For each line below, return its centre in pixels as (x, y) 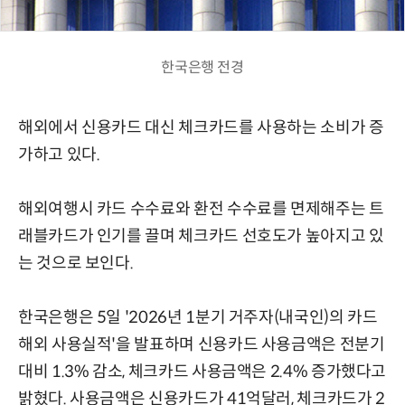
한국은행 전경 (202, 67)
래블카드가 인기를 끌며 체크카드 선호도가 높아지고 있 (201, 235)
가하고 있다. (59, 154)
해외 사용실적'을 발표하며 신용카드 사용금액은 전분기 (202, 344)
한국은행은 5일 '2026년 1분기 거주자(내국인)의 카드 (198, 317)
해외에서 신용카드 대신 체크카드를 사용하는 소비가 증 (201, 127)
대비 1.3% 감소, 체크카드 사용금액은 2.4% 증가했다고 (202, 371)
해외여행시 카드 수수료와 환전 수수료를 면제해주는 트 (201, 208)
